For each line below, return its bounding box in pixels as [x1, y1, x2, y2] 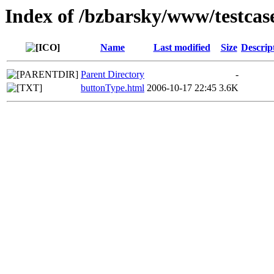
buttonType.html [81, 83, 144, 94]
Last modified [153, 42, 210, 53]
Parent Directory [81, 69, 144, 80]
